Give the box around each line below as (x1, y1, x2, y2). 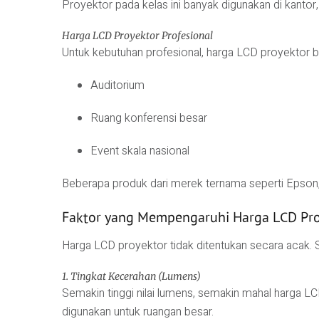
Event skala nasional (90, 142, 189, 159)
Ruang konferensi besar (90, 109, 207, 127)
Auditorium (90, 76, 145, 94)
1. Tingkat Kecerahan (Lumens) (62, 270, 201, 283)
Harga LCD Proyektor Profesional (62, 28, 213, 42)
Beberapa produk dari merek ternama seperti (62, 174, 286, 192)
